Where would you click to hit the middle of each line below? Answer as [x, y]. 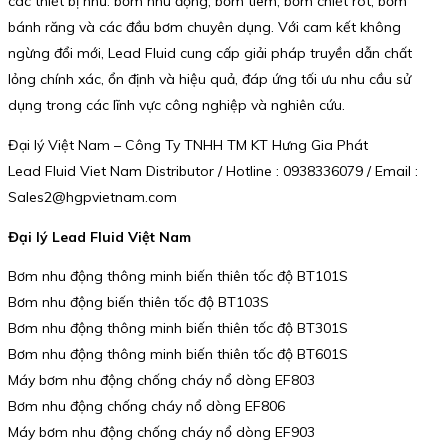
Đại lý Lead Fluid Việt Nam [99, 236]
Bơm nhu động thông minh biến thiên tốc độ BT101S [178, 276]
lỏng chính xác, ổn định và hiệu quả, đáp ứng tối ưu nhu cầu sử [209, 79]
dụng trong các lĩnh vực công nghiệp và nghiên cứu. [176, 105]
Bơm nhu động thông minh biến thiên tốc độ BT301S [178, 328]
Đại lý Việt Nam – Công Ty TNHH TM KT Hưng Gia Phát [188, 145]
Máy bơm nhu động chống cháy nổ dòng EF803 [161, 380]
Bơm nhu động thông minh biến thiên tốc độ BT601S [178, 354]
